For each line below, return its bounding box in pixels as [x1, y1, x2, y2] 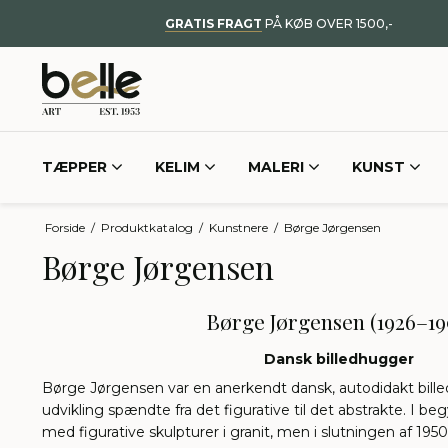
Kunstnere [208, 219, 268, 235]
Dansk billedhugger [264, 350, 415, 369]
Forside [44, 219, 85, 235]
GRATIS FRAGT [164, 16, 262, 31]
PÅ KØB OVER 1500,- [261, 16, 393, 31]
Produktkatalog [100, 219, 193, 235]
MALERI [248, 158, 304, 177]
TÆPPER [42, 158, 107, 177]
